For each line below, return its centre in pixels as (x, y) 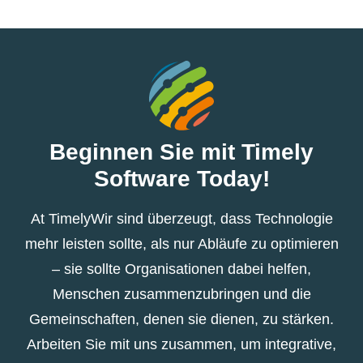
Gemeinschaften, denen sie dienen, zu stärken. (181, 319)
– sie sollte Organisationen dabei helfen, (181, 269)
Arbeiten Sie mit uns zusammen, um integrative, (181, 344)
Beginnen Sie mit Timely (181, 152)
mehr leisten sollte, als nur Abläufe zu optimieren (181, 243)
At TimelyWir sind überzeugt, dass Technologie (181, 218)
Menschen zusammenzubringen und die (181, 294)
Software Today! (181, 178)
